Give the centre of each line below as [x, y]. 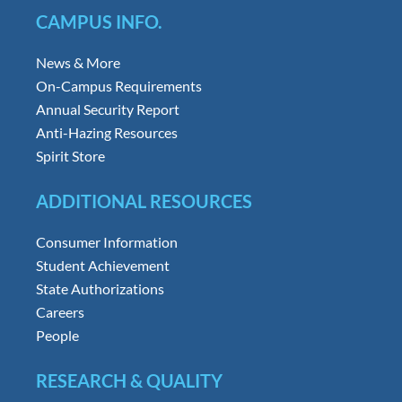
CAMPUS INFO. [99, 21]
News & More [78, 62]
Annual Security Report [107, 109]
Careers [60, 311]
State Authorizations [100, 288]
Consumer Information [106, 241]
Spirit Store [70, 155]
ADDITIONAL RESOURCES [144, 201]
